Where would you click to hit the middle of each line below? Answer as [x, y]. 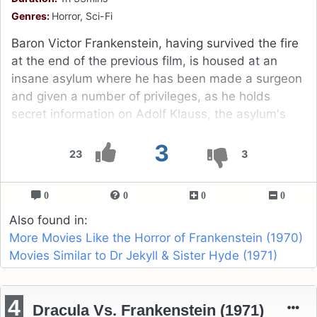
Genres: [31, 16]
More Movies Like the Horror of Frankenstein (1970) [156, 238]
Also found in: [48, 220]
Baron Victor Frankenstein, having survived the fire [155, 44]
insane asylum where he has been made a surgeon [157, 79]
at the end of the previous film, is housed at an [144, 61]
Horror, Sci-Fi [82, 16]
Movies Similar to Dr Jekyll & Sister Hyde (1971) [143, 256]
